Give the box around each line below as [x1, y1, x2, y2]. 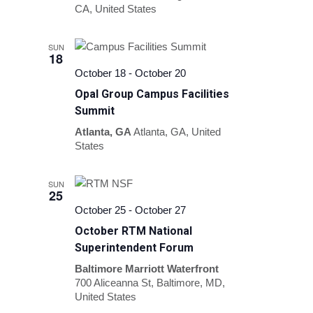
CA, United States [75, 2, 157, 15]
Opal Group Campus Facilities [75, 87, 230, 101]
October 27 [135, 203, 187, 216]
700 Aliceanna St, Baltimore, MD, [75, 276, 226, 289]
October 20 [135, 66, 187, 79]
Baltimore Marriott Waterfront [75, 262, 219, 275]
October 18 [75, 66, 126, 79]
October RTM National [75, 224, 193, 238]
